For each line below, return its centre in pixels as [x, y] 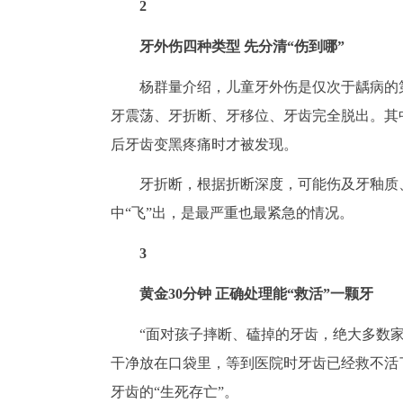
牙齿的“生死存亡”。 [175, 391]
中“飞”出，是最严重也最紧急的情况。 [232, 213]
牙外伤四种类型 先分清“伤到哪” [242, 46]
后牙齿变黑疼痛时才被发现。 [204, 144]
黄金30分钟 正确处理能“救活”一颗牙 [256, 293]
